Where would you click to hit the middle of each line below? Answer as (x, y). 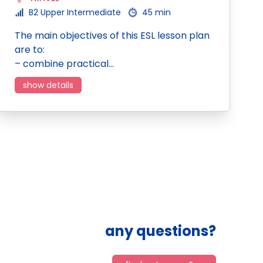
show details (48, 85)
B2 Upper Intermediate (75, 12)
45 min (156, 12)
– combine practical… (64, 64)
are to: (30, 50)
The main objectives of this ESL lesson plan (112, 36)
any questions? (161, 231)
